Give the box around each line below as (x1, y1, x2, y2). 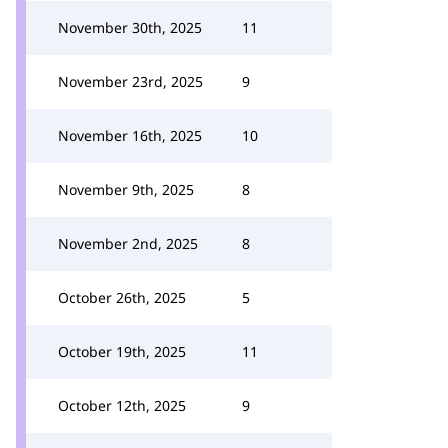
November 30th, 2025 (58, 18, 202, 37)
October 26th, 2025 (58, 288, 186, 307)
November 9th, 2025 (58, 180, 194, 199)
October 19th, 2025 (58, 342, 186, 361)
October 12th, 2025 (58, 396, 186, 415)
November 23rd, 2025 (58, 72, 203, 91)
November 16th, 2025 (58, 126, 202, 145)
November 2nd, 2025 (58, 234, 198, 253)
